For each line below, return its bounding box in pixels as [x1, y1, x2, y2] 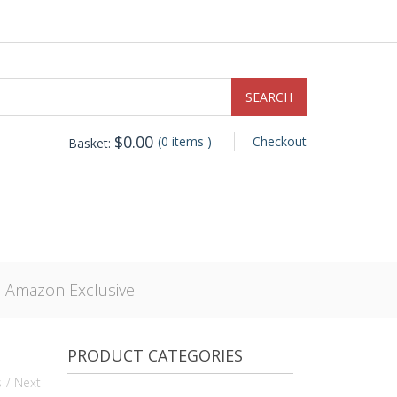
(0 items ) [158, 133, 212, 150]
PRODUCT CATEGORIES [67, 345, 243, 366]
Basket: [68, 135, 114, 152]
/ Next [6, 374, 41, 391]
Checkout [253, 133, 307, 150]
